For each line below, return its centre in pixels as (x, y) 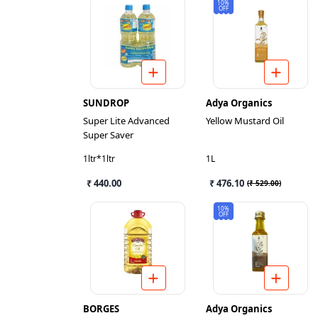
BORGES (101, 309)
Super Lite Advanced (126, 121)
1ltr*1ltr (99, 158)
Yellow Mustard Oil (245, 121)
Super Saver (108, 135)
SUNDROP (106, 103)
